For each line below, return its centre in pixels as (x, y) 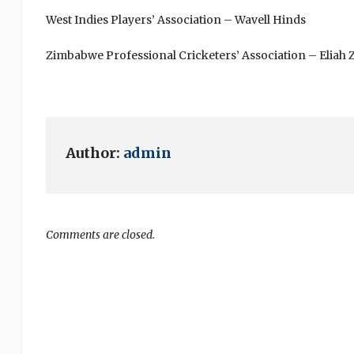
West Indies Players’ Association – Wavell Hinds (175, 20)
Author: (94, 153)
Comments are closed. (100, 235)
